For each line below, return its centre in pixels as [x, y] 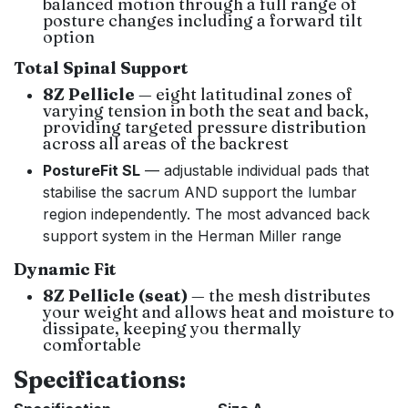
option [69, 37]
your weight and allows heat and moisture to [219, 312]
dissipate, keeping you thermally [172, 328]
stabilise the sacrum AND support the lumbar [200, 192]
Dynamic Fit [65, 269]
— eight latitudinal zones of [244, 94]
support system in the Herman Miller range [192, 236]
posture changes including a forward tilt [203, 20]
